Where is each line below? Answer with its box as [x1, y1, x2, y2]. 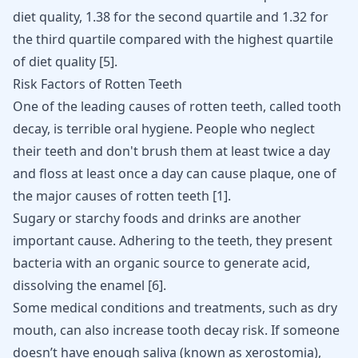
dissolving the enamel [13, 276, 148, 294]
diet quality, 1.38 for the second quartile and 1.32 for [13, 8, 328, 26]
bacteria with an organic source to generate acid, [13, 254, 310, 272]
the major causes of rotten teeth [13, 187, 213, 205]
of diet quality [13, 53, 99, 70]
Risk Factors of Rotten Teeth [13, 75, 182, 93]
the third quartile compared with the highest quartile [13, 30, 333, 48]
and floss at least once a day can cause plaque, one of [13, 165, 336, 182]
